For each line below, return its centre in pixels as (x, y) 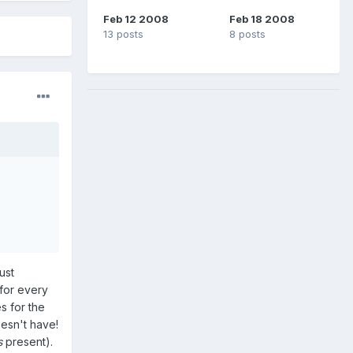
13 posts (123, 33)
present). (28, 342)
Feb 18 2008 (262, 19)
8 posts (247, 33)
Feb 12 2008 (136, 19)
